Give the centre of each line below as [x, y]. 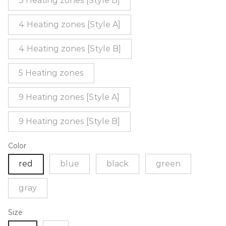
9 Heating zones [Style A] [69, 97]
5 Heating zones [51, 73]
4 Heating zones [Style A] [70, 24]
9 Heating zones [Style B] [69, 121]
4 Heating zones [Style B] [70, 48]
